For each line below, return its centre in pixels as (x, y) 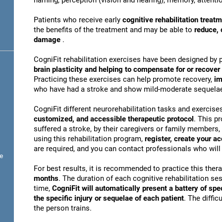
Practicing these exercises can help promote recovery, (124, 79)
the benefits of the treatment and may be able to (114, 30)
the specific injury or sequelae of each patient (109, 198)
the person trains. (63, 208)
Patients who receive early (78, 20)
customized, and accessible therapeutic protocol (114, 119)
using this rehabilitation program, (89, 139)
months (46, 178)
